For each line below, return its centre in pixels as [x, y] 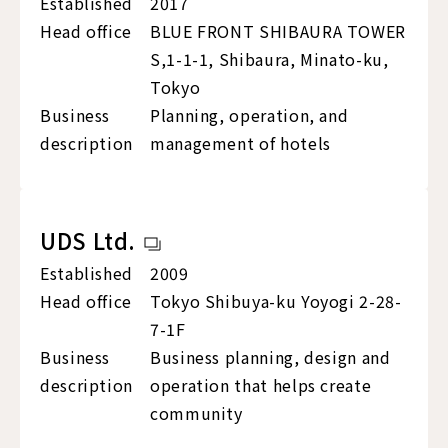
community [196, 413]
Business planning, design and [270, 357]
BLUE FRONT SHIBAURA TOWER [278, 31]
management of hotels [240, 143]
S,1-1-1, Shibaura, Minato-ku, [269, 59]
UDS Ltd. [88, 240]
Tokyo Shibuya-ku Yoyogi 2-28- [276, 301]
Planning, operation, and [249, 115]
